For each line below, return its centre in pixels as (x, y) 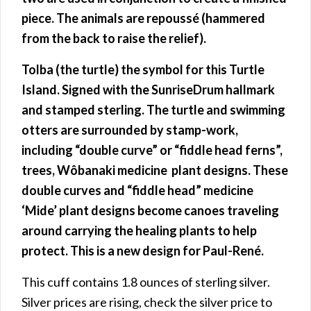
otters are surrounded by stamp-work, (130, 129)
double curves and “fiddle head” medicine (137, 190)
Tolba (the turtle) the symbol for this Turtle (143, 69)
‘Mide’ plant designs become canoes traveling (150, 210)
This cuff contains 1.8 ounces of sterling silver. (146, 281)
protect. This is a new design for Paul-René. (143, 250)
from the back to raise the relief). (114, 38)
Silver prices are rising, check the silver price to (147, 302)
